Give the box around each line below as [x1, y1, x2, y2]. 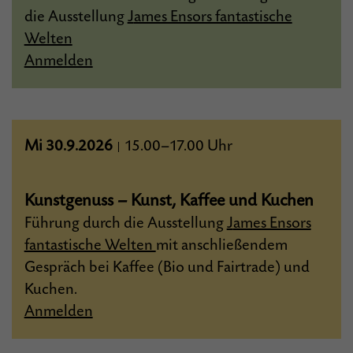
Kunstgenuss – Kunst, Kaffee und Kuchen [24, 191, 314, 210]
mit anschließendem [155, 236, 288, 255]
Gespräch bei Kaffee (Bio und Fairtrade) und [24, 258, 310, 277]
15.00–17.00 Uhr [121, 137, 232, 155]
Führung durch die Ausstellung [24, 214, 224, 232]
